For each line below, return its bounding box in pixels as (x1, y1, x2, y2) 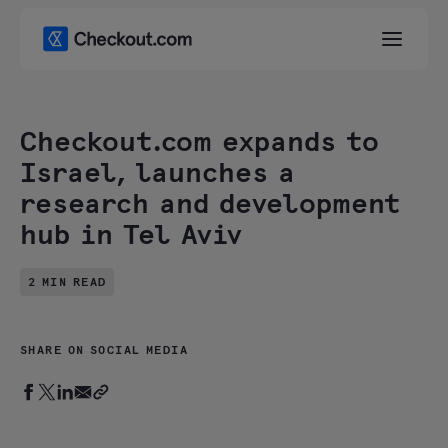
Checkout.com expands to (20, 129, 379, 157)
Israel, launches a (20, 160, 295, 188)
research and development (20, 191, 401, 219)
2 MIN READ (28, 277, 107, 290)
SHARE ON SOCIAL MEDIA (20, 345, 189, 357)
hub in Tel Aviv (20, 222, 243, 250)
